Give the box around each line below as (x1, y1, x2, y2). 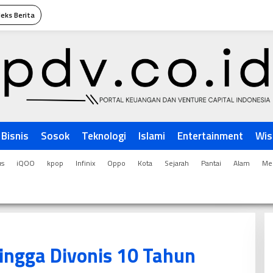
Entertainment (177, 128, 243, 144)
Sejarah (165, 157, 189, 169)
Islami (138, 128, 165, 144)
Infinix (76, 157, 95, 169)
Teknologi (82, 128, 126, 144)
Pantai (201, 157, 221, 169)
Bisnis (1, 128, 29, 144)
